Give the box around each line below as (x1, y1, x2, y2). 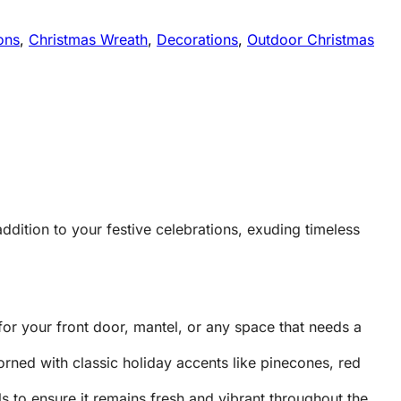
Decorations (157, 30, 238, 49)
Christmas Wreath (29, 30, 148, 49)
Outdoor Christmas (247, 30, 374, 49)
